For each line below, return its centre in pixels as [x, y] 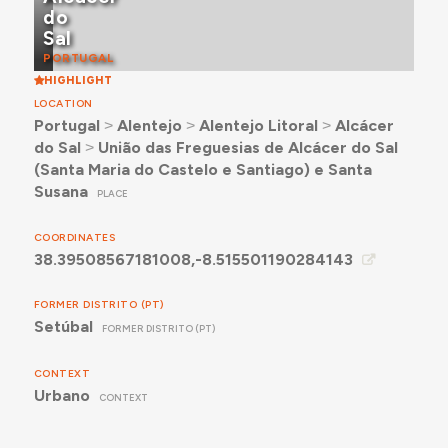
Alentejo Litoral [258, 126]
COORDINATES [74, 238]
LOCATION [63, 104]
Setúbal [63, 327]
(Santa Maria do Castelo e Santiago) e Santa [202, 170]
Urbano [61, 395]
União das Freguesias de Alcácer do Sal [247, 148]
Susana [60, 192]
